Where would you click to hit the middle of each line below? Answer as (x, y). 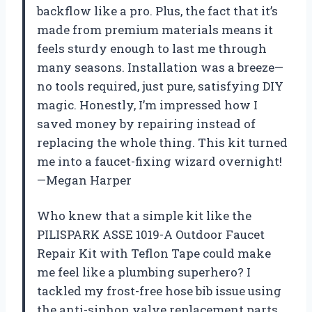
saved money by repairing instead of (146, 124)
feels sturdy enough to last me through (152, 49)
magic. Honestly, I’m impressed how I (147, 105)
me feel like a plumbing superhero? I (144, 272)
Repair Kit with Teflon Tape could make (154, 253)
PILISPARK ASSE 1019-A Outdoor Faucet (151, 235)
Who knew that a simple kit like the (144, 216)
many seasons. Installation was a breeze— (160, 68)
